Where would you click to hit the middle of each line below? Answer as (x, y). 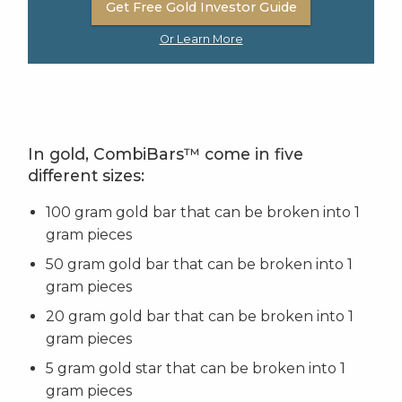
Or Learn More (201, 39)
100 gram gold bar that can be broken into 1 (203, 213)
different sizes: (86, 176)
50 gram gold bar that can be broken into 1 (199, 265)
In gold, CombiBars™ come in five (166, 154)
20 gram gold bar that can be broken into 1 (200, 317)
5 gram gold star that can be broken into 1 (196, 369)
